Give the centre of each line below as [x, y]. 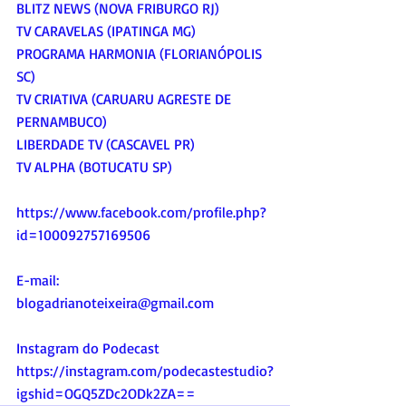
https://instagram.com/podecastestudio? [145, 370]
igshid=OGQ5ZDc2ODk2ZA [96, 393]
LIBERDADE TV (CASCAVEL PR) [106, 144]
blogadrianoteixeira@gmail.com [115, 302]
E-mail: [38, 280]
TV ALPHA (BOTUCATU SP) [94, 166]
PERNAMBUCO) [62, 121]
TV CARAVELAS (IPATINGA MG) [106, 30]
